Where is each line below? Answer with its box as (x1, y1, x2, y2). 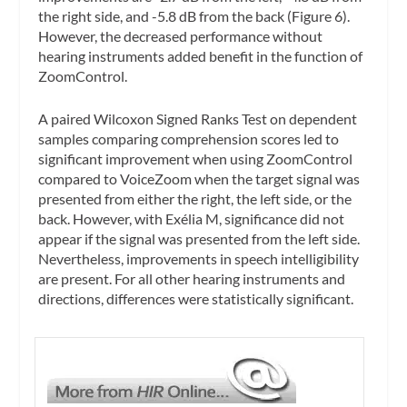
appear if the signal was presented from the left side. (38, 230, 361, 248)
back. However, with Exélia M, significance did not (38, 210, 345, 228)
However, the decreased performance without (38, 26, 323, 45)
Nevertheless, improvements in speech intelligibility (38, 250, 360, 268)
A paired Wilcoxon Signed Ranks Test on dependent (38, 110, 358, 128)
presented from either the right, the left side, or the (38, 190, 352, 208)
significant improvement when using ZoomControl (38, 150, 353, 168)
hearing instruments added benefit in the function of (38, 46, 363, 65)
